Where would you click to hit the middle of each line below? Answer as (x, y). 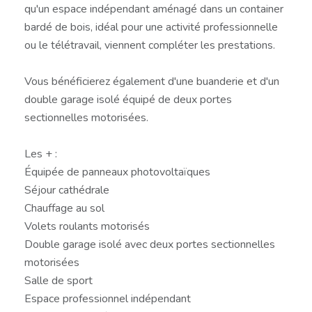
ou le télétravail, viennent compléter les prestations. (150, 45)
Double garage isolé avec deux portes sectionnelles (150, 244)
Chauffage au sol (64, 208)
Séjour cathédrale (67, 190)
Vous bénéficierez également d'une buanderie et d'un (152, 81)
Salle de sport (58, 280)
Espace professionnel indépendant (108, 298)
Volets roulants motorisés (87, 226)
